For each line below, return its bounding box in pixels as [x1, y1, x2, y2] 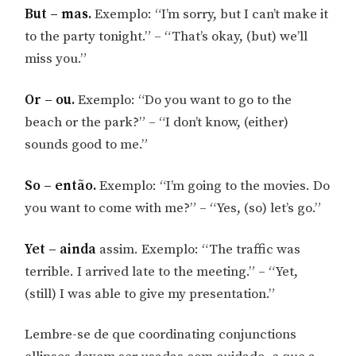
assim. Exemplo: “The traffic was [96, 240, 301, 258]
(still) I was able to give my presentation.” [25, 284, 276, 303]
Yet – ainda [25, 240, 97, 258]
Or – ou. [25, 91, 75, 109]
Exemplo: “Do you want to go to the [75, 91, 292, 109]
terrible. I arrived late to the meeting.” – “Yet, [25, 262, 299, 281]
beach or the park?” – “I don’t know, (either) [25, 113, 289, 131]
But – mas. [25, 6, 92, 24]
